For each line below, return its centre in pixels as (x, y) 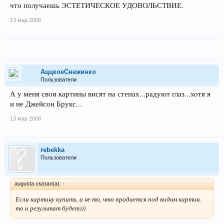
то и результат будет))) (50, 208)
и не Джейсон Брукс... (46, 104)
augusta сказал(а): (38, 184)
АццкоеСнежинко (68, 72)
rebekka (52, 150)
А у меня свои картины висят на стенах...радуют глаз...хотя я (110, 94)
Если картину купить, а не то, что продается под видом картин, (108, 199)
